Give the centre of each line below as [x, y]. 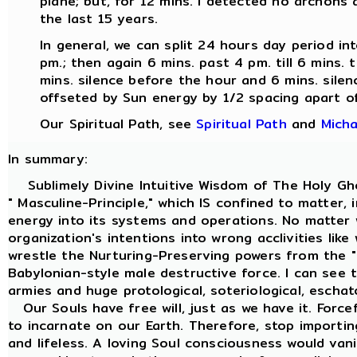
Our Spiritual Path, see [118, 124]
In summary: [48, 159]
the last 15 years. [99, 19]
